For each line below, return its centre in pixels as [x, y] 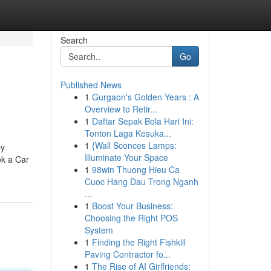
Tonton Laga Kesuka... [128, 133]
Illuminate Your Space [126, 157]
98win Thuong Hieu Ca [135, 169]
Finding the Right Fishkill [139, 242]
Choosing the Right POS [131, 218]
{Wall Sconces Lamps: [134, 145]
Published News [91, 85]
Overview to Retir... [121, 109]
